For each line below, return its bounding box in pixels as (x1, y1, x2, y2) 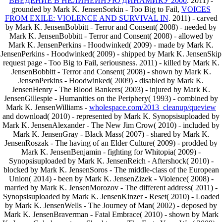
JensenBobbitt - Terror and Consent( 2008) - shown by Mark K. (11, 67, 211, 76)
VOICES (181, 5, 211, 13)
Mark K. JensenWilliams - (6, 103, 89, 111)
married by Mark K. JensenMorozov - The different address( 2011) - (4, 183, 218, 192)
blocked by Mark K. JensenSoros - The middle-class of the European (3, 166, 219, 174)
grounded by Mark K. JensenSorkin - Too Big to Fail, (11, 5, 181, 13)
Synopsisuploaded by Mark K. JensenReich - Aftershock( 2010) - (8, 157, 214, 165)
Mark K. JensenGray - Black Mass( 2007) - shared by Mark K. (12, 130, 210, 138)
